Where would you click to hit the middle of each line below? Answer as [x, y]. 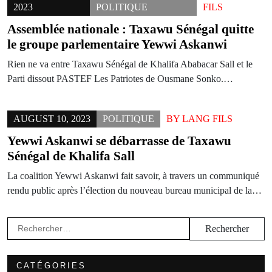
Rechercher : [42, 224]
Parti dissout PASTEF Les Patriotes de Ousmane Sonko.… [120, 79]
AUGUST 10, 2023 [52, 119]
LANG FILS [207, 119]
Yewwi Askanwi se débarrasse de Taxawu [119, 141]
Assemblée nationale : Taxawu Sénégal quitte [131, 29]
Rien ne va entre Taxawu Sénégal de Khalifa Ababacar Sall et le [130, 64]
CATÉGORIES [51, 266]
